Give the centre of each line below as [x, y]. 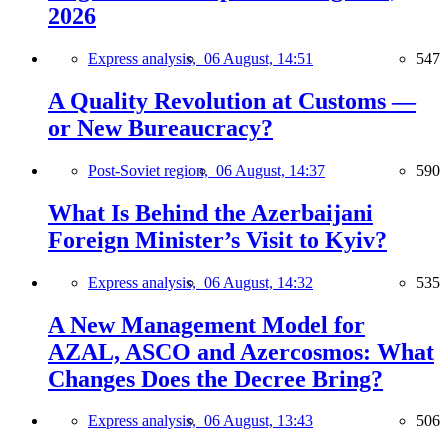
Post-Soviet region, [152, 170]
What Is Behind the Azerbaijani [210, 212]
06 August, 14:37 [270, 170]
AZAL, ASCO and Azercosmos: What [241, 351]
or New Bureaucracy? [160, 127]
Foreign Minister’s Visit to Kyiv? [217, 239]
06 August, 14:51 [258, 58]
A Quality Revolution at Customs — [232, 100]
